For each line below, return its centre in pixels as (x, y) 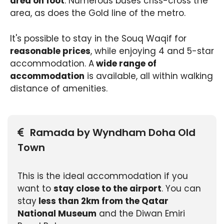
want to (35, 188)
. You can (181, 188)
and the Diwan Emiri (141, 213)
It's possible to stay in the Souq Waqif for (98, 38)
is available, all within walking (149, 76)
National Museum (57, 213)
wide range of (125, 63)
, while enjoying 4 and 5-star (152, 51)
